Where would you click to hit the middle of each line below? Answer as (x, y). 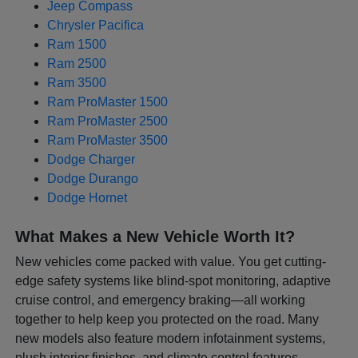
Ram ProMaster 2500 (108, 121)
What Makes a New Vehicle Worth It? (155, 236)
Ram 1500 (77, 44)
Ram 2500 (77, 63)
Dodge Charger (91, 159)
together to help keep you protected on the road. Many (167, 319)
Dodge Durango (93, 178)
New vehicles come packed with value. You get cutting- (171, 261)
